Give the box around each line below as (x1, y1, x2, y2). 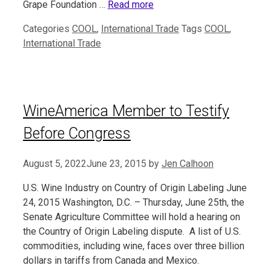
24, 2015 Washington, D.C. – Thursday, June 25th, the (23, 197, 244, 209)
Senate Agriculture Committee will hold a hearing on (23, 211, 240, 223)
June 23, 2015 (87, 158, 146, 170)
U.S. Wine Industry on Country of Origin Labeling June (23, 182, 247, 194)
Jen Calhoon (162, 158, 214, 170)
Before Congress (23, 124, 131, 142)
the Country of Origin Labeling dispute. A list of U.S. (23, 226, 241, 238)
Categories (23, 22, 72, 34)
